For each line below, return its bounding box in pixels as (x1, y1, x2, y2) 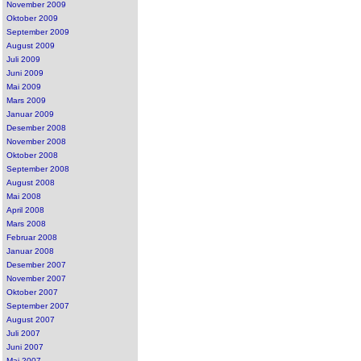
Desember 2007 (6, 259, 66, 269)
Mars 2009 (6, 95, 46, 105)
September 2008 (6, 164, 69, 173)
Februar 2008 (6, 232, 57, 242)
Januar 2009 (6, 109, 54, 118)
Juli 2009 (6, 54, 40, 64)
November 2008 (6, 136, 66, 146)
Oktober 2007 (6, 287, 58, 297)
